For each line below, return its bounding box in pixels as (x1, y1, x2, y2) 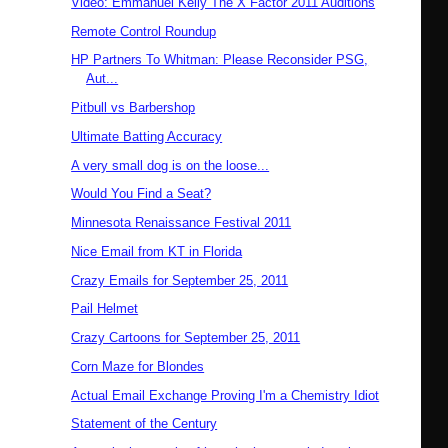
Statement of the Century (71, 416, 218, 432)
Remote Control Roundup (71, 23, 217, 39)
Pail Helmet (71, 301, 139, 317)
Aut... (86, 71, 119, 87)
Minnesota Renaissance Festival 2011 (71, 215, 292, 231)
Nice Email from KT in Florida (71, 243, 243, 259)
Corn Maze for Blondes (71, 358, 205, 374)
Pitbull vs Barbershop (71, 100, 196, 116)
